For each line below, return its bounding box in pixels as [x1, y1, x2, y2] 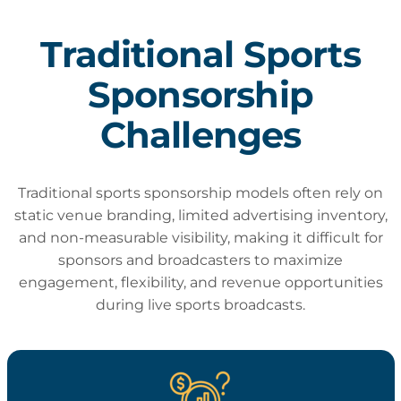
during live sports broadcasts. [96, 296, 305, 313]
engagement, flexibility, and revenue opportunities [18, 274, 383, 291]
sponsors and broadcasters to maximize [58, 252, 343, 269]
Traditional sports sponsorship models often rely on [18, 184, 383, 201]
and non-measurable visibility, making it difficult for [18, 229, 383, 246]
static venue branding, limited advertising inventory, [13, 207, 388, 224]
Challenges [99, 113, 302, 157]
